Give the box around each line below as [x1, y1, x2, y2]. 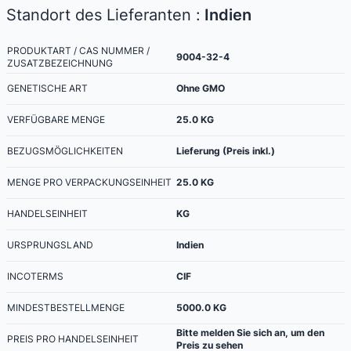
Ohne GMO [176, 81, 225, 94]
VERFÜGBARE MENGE [7, 113, 105, 125]
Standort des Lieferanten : [6, 5, 201, 24]
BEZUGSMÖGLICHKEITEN [7, 144, 123, 157]
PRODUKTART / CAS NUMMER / [7, 44, 150, 56]
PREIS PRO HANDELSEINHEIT [7, 332, 139, 345]
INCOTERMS [7, 270, 63, 282]
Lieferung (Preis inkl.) [176, 144, 275, 157]
